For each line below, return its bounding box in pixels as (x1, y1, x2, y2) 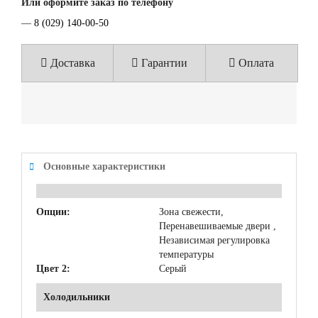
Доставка (48, 56, 96, 69)
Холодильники (43, 291, 110, 302)
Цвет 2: (36, 263, 70, 274)
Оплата (236, 56, 275, 69)
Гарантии (138, 56, 188, 69)
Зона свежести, (159, 206, 224, 217)
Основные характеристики (43, 160, 165, 172)
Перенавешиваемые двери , (159, 220, 276, 231)
